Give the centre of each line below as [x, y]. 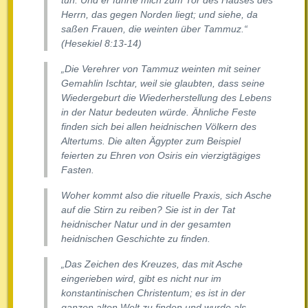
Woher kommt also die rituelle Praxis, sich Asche [166, 196]
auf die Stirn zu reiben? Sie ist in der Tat [148, 210]
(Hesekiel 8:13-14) [101, 44]
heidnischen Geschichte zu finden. [136, 239]
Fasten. [78, 170]
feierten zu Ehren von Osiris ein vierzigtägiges [161, 156]
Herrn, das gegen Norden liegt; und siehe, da [159, 15]
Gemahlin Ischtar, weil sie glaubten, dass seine [163, 84]
